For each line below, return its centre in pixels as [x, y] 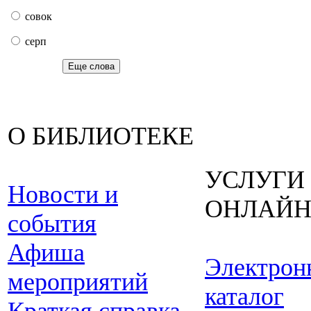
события [52, 224]
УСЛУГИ [255, 180]
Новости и [63, 194]
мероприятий [78, 282]
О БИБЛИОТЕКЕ [101, 136]
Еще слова [91, 66]
